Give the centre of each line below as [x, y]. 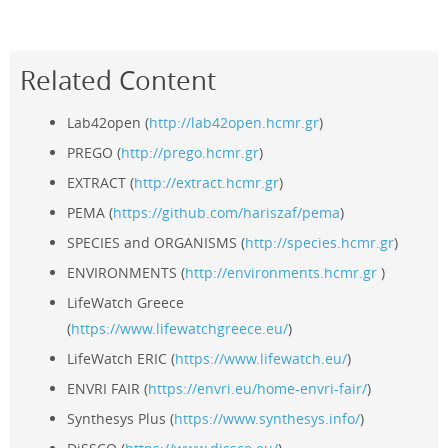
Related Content [118, 81]
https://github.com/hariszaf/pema [227, 213]
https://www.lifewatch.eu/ [261, 359]
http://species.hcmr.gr [320, 243]
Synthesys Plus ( [121, 419]
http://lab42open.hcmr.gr [234, 123]
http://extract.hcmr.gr [207, 183]
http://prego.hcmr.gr [190, 153]
